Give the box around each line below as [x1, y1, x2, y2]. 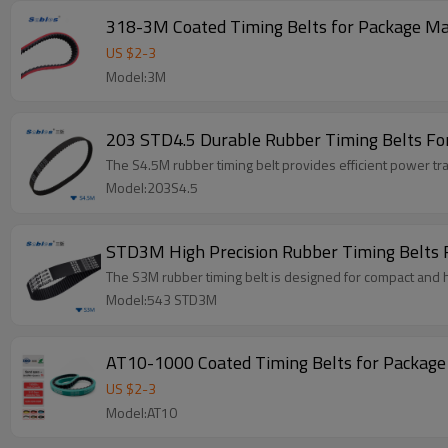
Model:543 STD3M [106, 289, 217, 310]
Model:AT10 [106, 402, 177, 423]
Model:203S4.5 [106, 177, 198, 198]
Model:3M [106, 66, 166, 87]
